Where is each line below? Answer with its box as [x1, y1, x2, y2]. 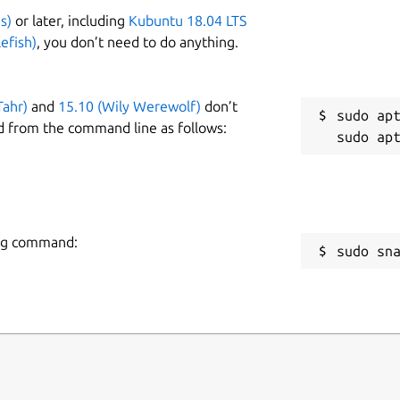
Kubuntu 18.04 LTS [129, 12, 246, 29]
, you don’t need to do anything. [37, 33, 238, 50]
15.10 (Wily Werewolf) [58, 97, 201, 114]
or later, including [12, 12, 129, 29]
